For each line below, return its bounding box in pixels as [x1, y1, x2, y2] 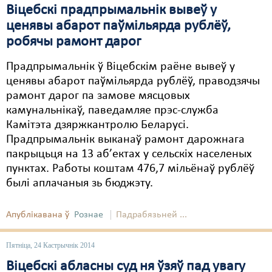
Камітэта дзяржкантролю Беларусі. [6, 119, 189, 131]
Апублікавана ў [6, 210, 69, 220]
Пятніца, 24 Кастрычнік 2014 [6, 241, 95, 250]
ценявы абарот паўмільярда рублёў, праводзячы [6, 75, 260, 87]
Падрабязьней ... [116, 210, 187, 220]
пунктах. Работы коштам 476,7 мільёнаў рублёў [6, 163, 254, 175]
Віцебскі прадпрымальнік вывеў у [6, 3, 217, 18]
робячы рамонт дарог [6, 35, 141, 49]
